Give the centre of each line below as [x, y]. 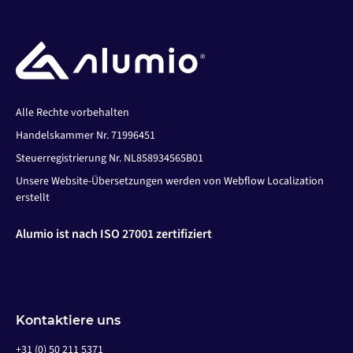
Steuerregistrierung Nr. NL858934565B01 [110, 159]
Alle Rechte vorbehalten [72, 113]
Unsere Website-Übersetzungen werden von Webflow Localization [170, 182]
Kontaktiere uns [68, 321]
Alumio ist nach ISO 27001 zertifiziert [114, 234]
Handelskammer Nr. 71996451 [85, 136]
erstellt [33, 198]
